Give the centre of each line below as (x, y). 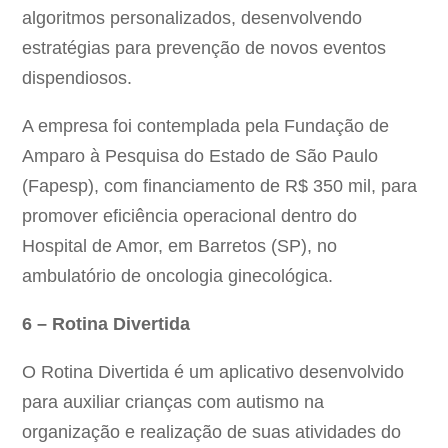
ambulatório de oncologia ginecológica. (180, 276)
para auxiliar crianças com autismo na (173, 402)
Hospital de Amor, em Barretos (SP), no (180, 246)
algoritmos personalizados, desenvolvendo (192, 18)
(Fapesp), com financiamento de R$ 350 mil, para (220, 186)
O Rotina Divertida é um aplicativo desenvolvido (213, 372)
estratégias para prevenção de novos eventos (204, 48)
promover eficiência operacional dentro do (190, 216)
